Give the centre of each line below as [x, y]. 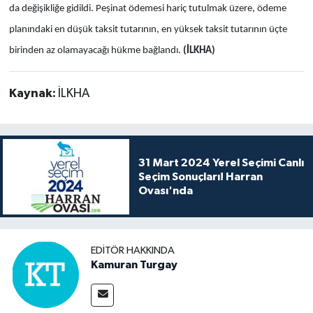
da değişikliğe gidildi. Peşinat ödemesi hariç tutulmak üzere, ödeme [147, 8]
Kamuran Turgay [134, 264]
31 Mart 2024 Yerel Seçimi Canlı [221, 162]
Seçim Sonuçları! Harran [200, 176]
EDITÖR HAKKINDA [133, 250]
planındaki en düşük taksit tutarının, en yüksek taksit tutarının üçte [148, 29]
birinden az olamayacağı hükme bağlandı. [95, 50]
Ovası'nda [165, 190]
